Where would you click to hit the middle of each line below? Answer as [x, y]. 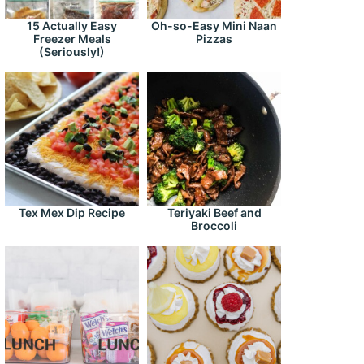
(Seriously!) [72, 52]
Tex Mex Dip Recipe [72, 213]
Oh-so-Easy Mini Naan [214, 26]
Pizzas [214, 39]
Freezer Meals [72, 39]
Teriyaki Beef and [214, 213]
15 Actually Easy [72, 26]
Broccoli [214, 226]
